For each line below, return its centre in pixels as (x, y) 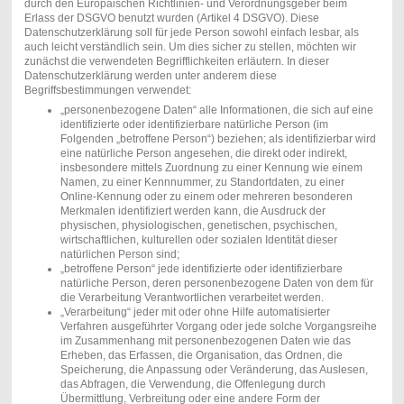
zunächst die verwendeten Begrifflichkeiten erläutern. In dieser (176, 62)
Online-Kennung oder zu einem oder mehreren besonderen (206, 197)
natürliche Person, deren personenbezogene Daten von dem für (216, 284)
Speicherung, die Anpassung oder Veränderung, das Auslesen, (214, 370)
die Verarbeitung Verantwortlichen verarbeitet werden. (192, 298)
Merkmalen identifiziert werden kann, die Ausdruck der (193, 211)
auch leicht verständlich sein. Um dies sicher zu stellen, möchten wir (190, 47)
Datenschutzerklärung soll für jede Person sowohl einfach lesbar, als (191, 33)
